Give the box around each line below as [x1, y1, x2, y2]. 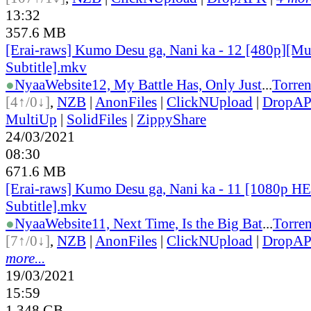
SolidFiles [67, 110, 127, 128]
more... [6, 249, 45, 267]
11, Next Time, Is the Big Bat [92, 215, 262, 232]
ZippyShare [137, 110, 206, 128]
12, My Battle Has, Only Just [92, 76, 262, 93]
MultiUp [6, 110, 57, 128]
